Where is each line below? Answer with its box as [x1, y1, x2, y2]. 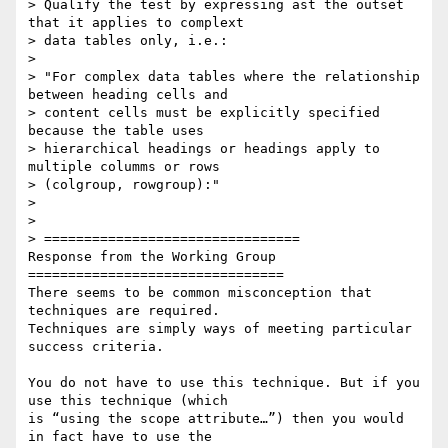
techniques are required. [28, 303, 220, 319]
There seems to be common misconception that [28, 285, 372, 301]
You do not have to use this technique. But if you [28, 375, 420, 391]
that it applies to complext [28, 15, 244, 31]
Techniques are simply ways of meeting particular [28, 321, 412, 337]
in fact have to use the [28, 429, 212, 445]
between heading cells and [28, 87, 228, 103]
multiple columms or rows [28, 159, 220, 175]
